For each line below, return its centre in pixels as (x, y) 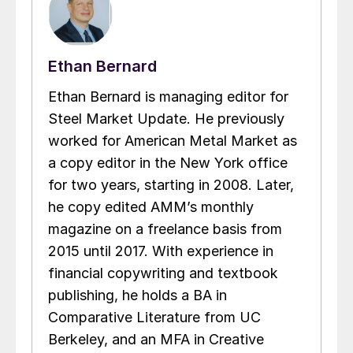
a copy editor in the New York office (168, 162)
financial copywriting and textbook (163, 273)
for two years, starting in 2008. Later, (171, 184)
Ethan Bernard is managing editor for (168, 96)
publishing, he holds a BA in (137, 295)
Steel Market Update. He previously (166, 118)
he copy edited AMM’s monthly (151, 206)
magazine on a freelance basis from (165, 229)
